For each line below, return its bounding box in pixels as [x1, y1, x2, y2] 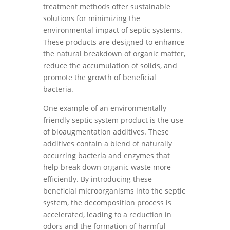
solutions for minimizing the [43, 13, 140, 23]
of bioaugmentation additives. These [43, 127, 169, 137]
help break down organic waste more [43, 162, 171, 172]
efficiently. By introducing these [43, 174, 152, 184]
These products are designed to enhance [43, 37, 184, 47]
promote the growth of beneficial [43, 72, 156, 82]
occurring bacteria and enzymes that [43, 150, 170, 160]
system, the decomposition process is [43, 198, 171, 207]
